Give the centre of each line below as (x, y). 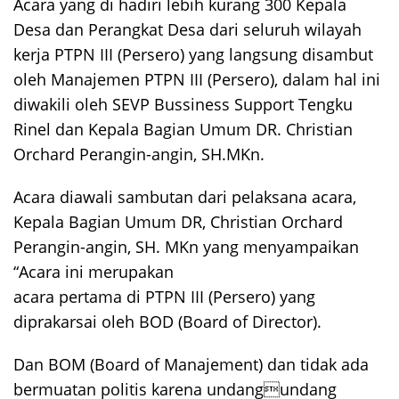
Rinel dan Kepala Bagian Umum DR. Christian (183, 129)
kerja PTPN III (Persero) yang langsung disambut (193, 54)
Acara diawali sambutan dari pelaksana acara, (185, 197)
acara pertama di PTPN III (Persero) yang (164, 297)
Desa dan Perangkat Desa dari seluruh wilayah (187, 29)
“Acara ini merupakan (94, 272)
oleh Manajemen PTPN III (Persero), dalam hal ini (197, 79)
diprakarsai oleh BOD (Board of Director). (167, 322)
